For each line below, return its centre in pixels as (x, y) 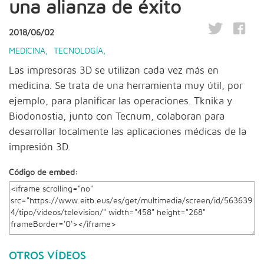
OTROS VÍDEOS (47, 255)
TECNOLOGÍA (78, 51)
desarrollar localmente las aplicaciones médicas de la (128, 132)
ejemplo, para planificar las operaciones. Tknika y (121, 101)
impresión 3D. (40, 147)
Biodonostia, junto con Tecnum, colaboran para (117, 116)
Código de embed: (43, 172)
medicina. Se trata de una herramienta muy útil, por (126, 86)
